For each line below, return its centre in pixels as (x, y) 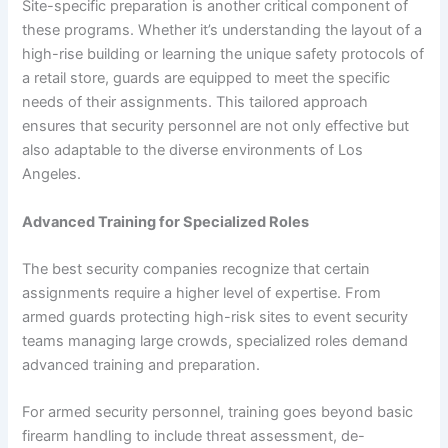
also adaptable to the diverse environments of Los (193, 150)
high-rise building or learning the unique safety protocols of (223, 54)
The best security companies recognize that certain (196, 269)
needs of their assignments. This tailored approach (195, 102)
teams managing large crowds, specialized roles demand (215, 341)
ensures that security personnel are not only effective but (216, 126)
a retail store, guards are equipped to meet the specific (206, 78)
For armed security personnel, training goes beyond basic (218, 412)
